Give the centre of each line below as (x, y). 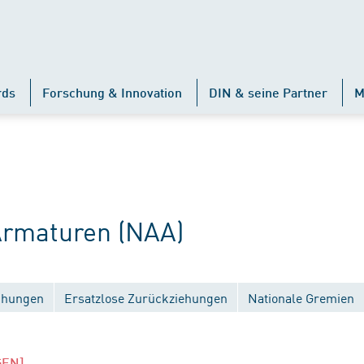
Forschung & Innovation (112, 92)
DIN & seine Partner (268, 92)
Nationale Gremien (301, 297)
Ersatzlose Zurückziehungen (146, 297)
